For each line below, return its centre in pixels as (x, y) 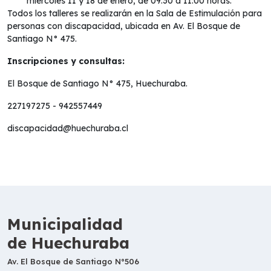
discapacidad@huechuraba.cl (68, 128)
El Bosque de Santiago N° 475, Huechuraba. (97, 83)
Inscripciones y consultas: (66, 61)
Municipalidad (65, 224)
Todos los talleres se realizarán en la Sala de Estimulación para (135, 13)
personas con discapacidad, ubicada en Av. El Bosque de (124, 26)
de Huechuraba (68, 243)
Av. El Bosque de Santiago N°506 (73, 261)
